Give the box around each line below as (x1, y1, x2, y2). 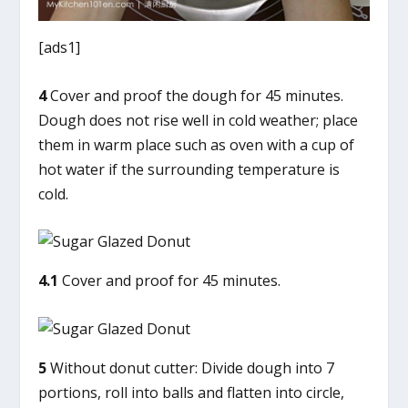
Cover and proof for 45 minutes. (58, 270, 281, 291)
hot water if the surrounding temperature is (38, 158, 341, 179)
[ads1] (38, 36, 81, 57)
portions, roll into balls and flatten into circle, (38, 382, 345, 403)
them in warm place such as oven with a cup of (38, 134, 355, 155)
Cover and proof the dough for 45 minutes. (46, 85, 344, 106)
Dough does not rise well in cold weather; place (38, 109, 359, 130)
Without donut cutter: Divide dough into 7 (46, 357, 335, 378)
